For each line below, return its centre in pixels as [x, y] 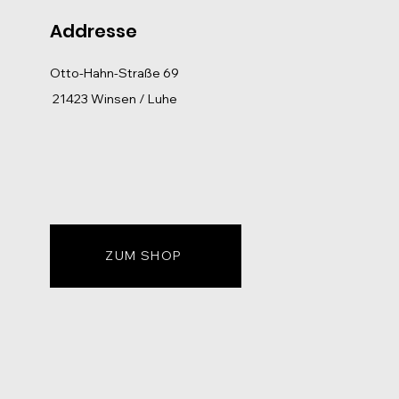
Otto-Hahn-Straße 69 [114, 73]
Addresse [93, 31]
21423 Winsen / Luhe [113, 98]
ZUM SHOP [144, 256]
